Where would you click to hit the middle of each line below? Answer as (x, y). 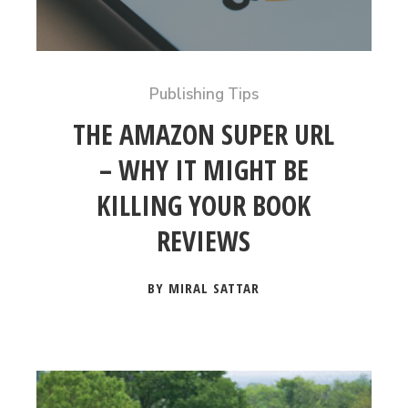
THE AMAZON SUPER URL (204, 134)
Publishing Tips (204, 94)
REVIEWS (204, 241)
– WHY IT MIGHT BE (204, 170)
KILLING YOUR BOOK (204, 205)
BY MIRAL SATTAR (204, 288)
